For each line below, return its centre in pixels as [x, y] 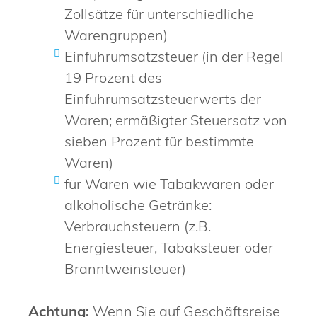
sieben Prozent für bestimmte [159, 141]
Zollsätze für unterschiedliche [159, 13]
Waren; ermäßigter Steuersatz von [176, 120]
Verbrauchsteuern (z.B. [138, 226]
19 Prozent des [113, 77]
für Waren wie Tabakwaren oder [169, 183]
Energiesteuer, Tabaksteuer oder [169, 247]
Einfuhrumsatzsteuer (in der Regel [174, 56]
